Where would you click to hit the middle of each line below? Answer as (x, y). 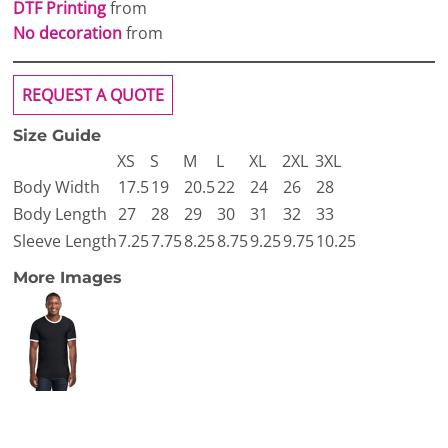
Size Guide (57, 135)
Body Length (60, 214)
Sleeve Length (65, 241)
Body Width (56, 187)
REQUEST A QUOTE (93, 95)
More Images (67, 277)
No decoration (67, 33)
